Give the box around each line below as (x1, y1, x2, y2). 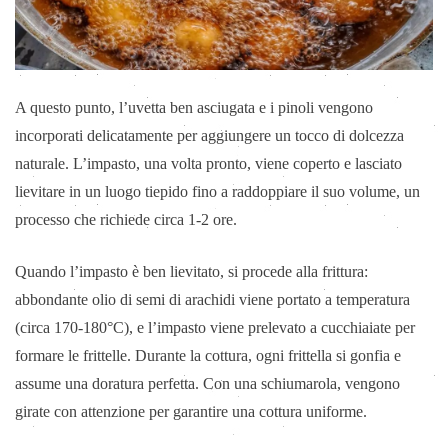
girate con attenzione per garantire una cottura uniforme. (15, 402, 367, 420)
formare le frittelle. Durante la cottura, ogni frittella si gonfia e (15, 346, 401, 364)
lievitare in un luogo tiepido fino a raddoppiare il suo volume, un (15, 182, 420, 200)
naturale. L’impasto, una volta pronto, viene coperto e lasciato (15, 154, 402, 172)
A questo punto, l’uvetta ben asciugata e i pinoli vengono (15, 98, 373, 116)
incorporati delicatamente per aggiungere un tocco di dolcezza (15, 126, 404, 144)
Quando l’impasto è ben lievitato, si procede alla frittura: (15, 262, 368, 280)
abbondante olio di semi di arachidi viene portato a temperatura (15, 290, 410, 308)
